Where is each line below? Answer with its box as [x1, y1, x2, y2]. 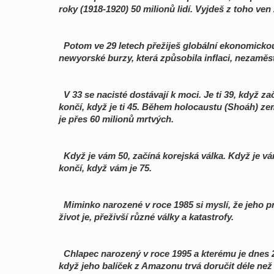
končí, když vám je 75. [59, 163, 152, 173]
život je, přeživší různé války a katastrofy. [59, 212, 234, 222]
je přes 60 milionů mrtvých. [59, 114, 174, 124]
